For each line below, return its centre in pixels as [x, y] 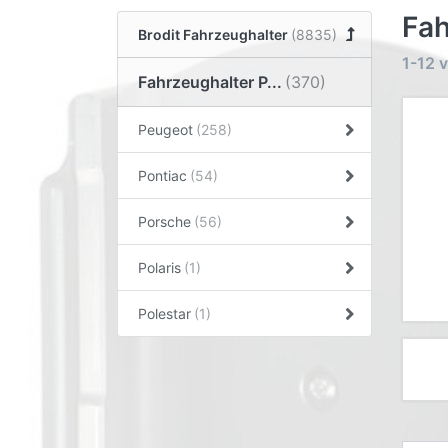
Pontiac [162, 175]
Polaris [159, 267]
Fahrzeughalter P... [210, 81]
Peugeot [165, 129]
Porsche [164, 221]
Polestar [164, 313]
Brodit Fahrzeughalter [213, 34]
